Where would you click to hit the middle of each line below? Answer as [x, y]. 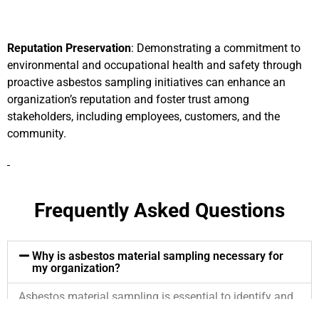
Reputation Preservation [69, 48]
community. [37, 133]
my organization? [77, 268]
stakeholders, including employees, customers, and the [143, 116]
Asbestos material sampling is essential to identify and [156, 296]
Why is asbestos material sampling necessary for [158, 256]
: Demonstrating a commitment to [216, 48]
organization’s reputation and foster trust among [128, 99]
